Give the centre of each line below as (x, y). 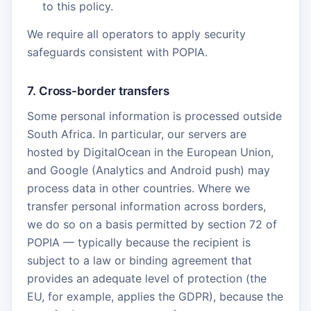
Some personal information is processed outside (154, 116)
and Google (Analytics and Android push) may (149, 170)
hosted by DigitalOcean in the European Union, (150, 152)
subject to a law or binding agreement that (140, 260)
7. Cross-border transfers (98, 91)
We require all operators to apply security (136, 34)
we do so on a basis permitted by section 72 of (152, 224)
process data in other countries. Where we (138, 188)
